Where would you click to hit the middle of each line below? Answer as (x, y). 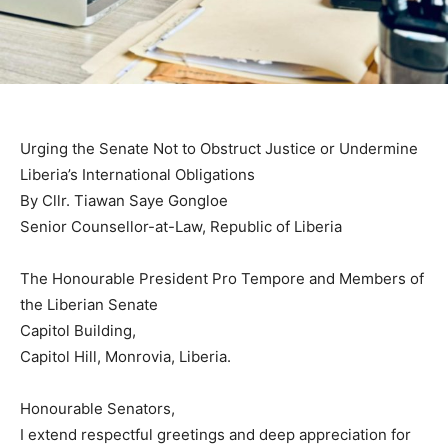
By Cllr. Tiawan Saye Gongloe (124, 201)
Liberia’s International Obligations (137, 175)
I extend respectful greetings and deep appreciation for (215, 435)
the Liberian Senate (89, 305)
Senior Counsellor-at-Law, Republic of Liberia (181, 227)
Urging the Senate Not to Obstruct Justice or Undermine (219, 149)
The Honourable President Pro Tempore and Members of (222, 279)
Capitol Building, (78, 331)
